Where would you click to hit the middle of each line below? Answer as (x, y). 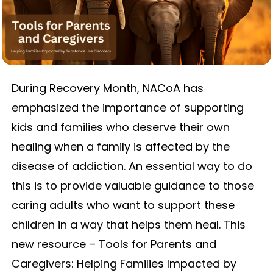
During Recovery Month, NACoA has (107, 88)
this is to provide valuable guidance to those (133, 185)
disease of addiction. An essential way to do (132, 166)
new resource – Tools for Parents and (114, 244)
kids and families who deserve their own (120, 127)
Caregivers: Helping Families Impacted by (124, 263)
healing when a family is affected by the (120, 146)
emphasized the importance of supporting (127, 107)
